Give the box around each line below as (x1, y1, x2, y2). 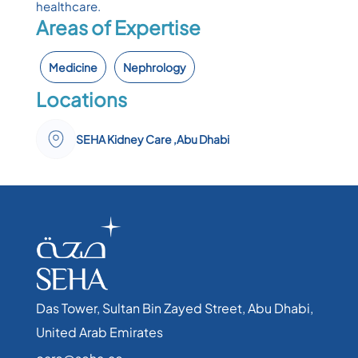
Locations (35, 86, 127, 111)
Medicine (48, 59, 97, 74)
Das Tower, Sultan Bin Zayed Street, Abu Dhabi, (35, 299, 313, 316)
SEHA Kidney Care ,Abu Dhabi (75, 131, 229, 146)
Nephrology (122, 59, 186, 74)
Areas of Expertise (35, 14, 201, 39)
